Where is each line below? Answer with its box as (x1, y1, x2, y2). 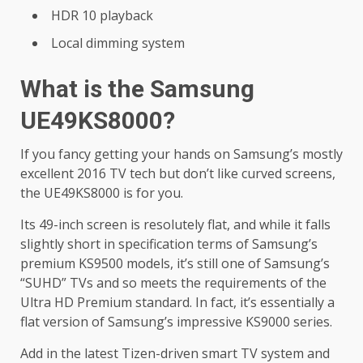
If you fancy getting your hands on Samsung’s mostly (20, 145, 343, 164)
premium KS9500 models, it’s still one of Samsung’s (20, 254, 330, 273)
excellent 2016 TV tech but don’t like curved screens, (20, 164, 335, 183)
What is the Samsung (20, 75, 254, 104)
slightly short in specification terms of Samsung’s (20, 235, 318, 254)
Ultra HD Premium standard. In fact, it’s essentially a (20, 293, 335, 312)
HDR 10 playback (51, 6, 153, 25)
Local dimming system (51, 34, 185, 53)
